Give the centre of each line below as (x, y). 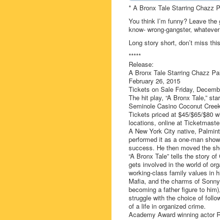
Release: (141, 64)
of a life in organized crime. (167, 206)
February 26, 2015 (154, 81)
